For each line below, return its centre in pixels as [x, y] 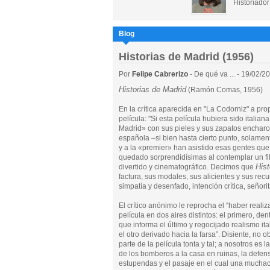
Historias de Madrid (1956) [186, 57]
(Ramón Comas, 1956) [224, 90]
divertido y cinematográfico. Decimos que [187, 167]
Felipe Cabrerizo [161, 74]
